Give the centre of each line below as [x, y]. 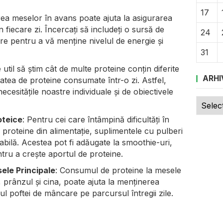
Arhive [208, 101]
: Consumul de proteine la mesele [118, 170]
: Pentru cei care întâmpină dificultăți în [96, 119]
